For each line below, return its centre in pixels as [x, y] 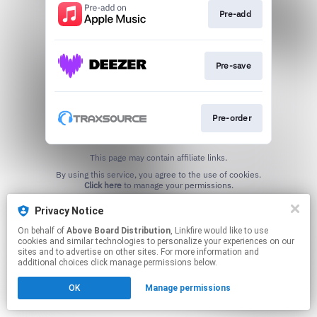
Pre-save [233, 66]
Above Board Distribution [119, 231]
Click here [103, 185]
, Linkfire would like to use [187, 231]
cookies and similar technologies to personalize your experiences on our [156, 241]
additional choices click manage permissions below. [117, 263]
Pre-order [232, 117]
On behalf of [42, 231]
